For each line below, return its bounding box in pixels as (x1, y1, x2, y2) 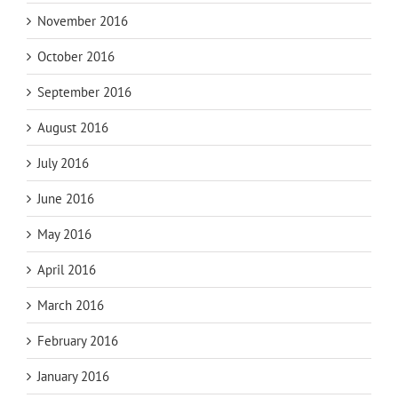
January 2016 (37, 368, 109, 386)
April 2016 (37, 261, 96, 279)
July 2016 (37, 155, 89, 172)
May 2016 (37, 226, 92, 243)
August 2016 (37, 119, 108, 137)
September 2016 (37, 84, 131, 101)
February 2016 (37, 332, 118, 350)
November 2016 (37, 12, 128, 30)
